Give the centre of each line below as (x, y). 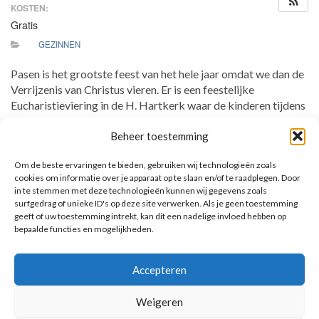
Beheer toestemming (159, 136)
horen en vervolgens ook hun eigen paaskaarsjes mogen (144, 137)
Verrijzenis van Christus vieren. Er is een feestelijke (132, 90)
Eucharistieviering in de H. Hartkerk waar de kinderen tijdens (158, 105)
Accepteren (159, 270)
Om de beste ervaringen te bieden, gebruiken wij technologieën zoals (145, 165)
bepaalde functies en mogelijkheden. (84, 229)
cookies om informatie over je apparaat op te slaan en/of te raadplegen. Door (157, 178)
